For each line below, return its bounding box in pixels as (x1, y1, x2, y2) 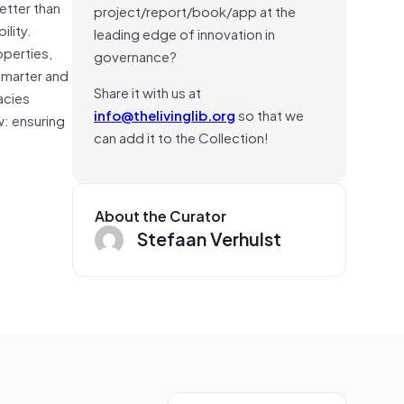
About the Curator (95, 203, 226, 227)
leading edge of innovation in (94, 22, 275, 44)
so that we (235, 103, 304, 125)
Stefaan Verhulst (137, 223, 281, 252)
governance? (94, 44, 177, 67)
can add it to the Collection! (94, 125, 269, 148)
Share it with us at (94, 80, 201, 103)
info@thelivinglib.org (94, 103, 235, 125)
